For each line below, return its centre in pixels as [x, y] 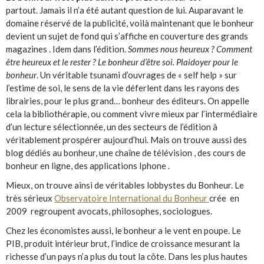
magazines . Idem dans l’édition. [67, 49]
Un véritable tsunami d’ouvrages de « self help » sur [138, 75]
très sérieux [30, 198]
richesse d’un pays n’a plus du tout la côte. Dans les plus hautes [127, 257]
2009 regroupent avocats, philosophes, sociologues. [109, 211]
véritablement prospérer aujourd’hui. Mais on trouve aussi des [126, 140]
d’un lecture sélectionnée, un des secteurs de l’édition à [112, 127]
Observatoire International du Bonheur [132, 198]
